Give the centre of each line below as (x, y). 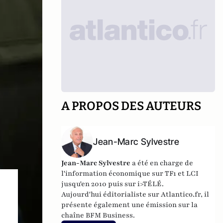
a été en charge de (162, 163)
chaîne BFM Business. (98, 215)
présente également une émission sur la (130, 205)
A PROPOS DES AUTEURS (131, 106)
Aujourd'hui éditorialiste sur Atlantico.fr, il (135, 194)
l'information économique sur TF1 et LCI (130, 173)
